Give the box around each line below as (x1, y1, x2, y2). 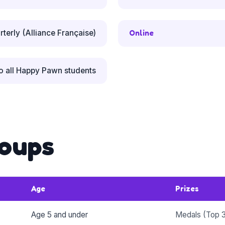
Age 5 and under (31, 210, 88, 220)
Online (129, 28, 154, 38)
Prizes (175, 184, 199, 194)
